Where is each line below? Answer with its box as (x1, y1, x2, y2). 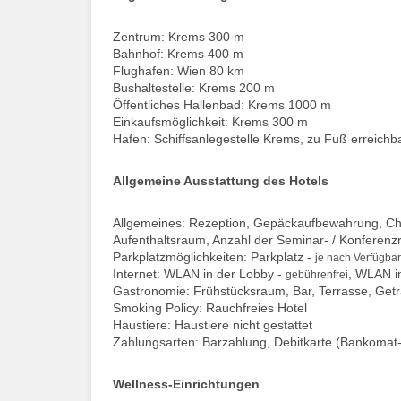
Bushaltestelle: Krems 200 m (113, 80, 275, 95)
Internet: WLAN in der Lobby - (113, 266, 286, 281)
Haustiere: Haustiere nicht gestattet (113, 317, 312, 332)
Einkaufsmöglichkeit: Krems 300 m (113, 114, 308, 129)
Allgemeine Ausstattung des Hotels (113, 173, 328, 188)
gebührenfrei (286, 268, 348, 281)
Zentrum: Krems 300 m (113, 29, 244, 44)
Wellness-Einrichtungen (113, 376, 260, 391)
